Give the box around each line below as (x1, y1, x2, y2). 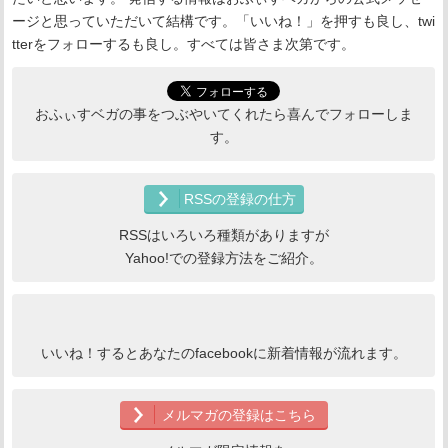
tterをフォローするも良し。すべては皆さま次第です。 (12, 36, 355, 53)
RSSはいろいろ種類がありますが (118, 226, 329, 243)
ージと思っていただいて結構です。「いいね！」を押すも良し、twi (12, 13, 435, 30)
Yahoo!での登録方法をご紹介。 (124, 249, 323, 266)
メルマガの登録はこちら (162, 406, 317, 423)
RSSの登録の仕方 (183, 190, 296, 207)
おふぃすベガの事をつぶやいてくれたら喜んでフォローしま (34, 105, 413, 122)
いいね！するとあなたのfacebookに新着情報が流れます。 (40, 344, 407, 361)
